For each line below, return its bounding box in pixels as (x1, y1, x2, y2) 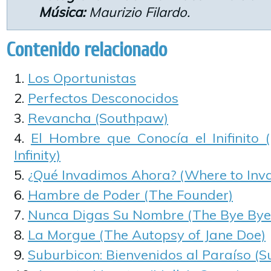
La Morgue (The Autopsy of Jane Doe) (28, 226, 266, 243)
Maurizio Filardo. (85, 4, 190, 21)
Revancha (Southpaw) (28, 109, 168, 126)
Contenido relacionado (6, 38, 167, 62)
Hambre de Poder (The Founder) (28, 186, 233, 203)
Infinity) (14, 146, 60, 163)
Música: (39, 4, 85, 21)
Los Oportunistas (28, 70, 136, 87)
